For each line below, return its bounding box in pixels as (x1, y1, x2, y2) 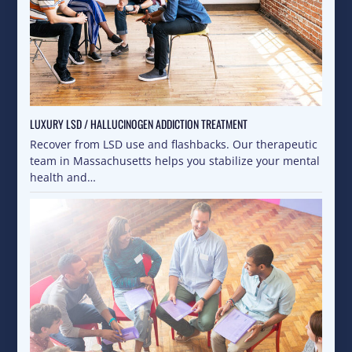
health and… (30, 170, 97, 185)
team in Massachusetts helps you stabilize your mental (30, 153, 321, 169)
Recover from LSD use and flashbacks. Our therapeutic (30, 137, 318, 152)
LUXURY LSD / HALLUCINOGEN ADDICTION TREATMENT (30, 115, 248, 133)
